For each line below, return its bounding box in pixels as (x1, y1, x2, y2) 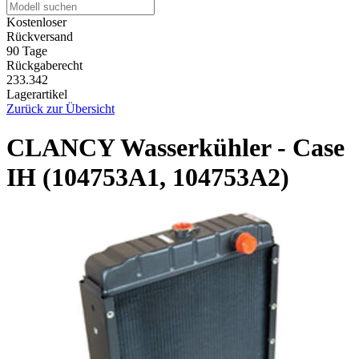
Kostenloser (6, 14, 67, 29)
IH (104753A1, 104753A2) (6, 163, 289, 192)
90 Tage (6, 43, 47, 58)
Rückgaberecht (6, 58, 83, 72)
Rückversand (6, 29, 73, 43)
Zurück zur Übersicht (6, 101, 115, 115)
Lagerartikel (6, 87, 67, 101)
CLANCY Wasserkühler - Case (6, 133, 345, 163)
